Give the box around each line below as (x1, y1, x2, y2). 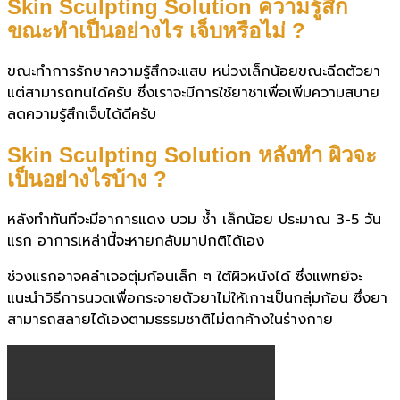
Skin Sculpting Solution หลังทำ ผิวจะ (7, 142, 377, 167)
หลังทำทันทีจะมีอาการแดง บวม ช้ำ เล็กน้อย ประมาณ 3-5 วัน (7, 208, 381, 230)
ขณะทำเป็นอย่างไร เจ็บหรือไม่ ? (7, 18, 305, 43)
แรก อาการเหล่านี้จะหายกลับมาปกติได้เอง (7, 229, 264, 252)
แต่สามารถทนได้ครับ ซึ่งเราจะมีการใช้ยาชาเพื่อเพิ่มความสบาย (7, 81, 379, 104)
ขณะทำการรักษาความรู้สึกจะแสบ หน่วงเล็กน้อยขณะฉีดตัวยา (7, 60, 380, 82)
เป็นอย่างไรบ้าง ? (7, 166, 167, 191)
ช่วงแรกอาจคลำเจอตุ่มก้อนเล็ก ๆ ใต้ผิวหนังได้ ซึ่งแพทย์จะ (7, 265, 362, 287)
